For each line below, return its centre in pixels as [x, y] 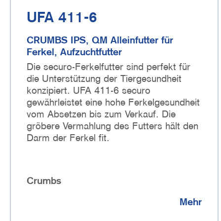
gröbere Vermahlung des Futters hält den [112, 126]
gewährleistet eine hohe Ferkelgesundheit [113, 102]
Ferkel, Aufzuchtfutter [74, 52]
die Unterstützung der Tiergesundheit [104, 78]
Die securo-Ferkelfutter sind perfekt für [109, 66]
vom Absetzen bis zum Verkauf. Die [101, 114]
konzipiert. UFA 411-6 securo [89, 90]
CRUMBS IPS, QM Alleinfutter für [100, 40]
